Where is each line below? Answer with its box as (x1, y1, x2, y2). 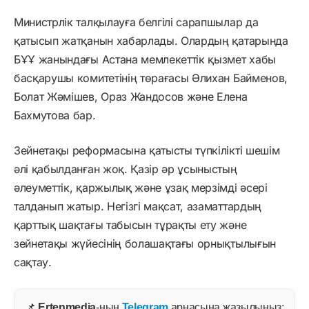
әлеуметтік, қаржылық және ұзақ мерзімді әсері (14, 180, 268, 195)
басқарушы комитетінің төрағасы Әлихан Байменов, (14, 70, 288, 85)
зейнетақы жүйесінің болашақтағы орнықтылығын (14, 236, 276, 250)
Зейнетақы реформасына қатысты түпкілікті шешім (14, 143, 280, 157)
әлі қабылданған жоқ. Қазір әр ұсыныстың (14, 161, 237, 176)
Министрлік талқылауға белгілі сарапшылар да (14, 14, 259, 29)
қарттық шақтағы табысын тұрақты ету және (14, 217, 247, 232)
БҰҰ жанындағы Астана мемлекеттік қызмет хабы (14, 52, 276, 66)
